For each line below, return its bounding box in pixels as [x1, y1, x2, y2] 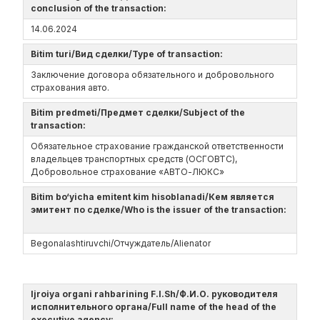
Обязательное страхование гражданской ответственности [31, 141, 284, 151]
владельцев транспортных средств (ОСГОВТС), [31, 154, 237, 164]
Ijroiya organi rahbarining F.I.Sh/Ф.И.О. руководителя [31, 289, 278, 299]
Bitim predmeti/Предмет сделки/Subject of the [31, 107, 245, 118]
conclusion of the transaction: [31, 3, 171, 14]
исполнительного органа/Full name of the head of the [31, 301, 276, 312]
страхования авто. [31, 82, 109, 93]
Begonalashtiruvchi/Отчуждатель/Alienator [31, 238, 211, 249]
